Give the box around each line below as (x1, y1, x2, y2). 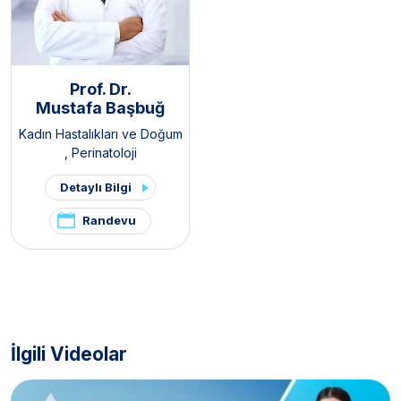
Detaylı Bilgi (60, 180, 132, 195)
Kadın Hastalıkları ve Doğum (18, 126, 183, 142)
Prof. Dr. (69, 80, 132, 99)
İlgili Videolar (11, 343, 127, 366)
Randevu (82, 213, 136, 228)
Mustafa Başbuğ (36, 98, 165, 118)
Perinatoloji (71, 145, 137, 161)
